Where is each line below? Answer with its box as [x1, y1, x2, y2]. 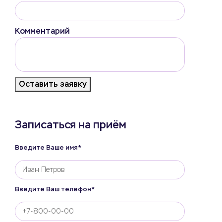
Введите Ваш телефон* [15, 184, 95, 193]
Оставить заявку [19, 79, 87, 89]
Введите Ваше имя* [15, 143, 81, 152]
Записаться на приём [15, 117, 126, 131]
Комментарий [15, 26, 70, 36]
